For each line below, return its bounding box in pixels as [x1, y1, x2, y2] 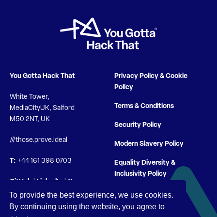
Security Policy [114, 121, 161, 129]
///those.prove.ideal [10, 136, 67, 144]
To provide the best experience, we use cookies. [9, 190, 174, 199]
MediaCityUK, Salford [10, 104, 75, 112]
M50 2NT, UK [10, 115, 50, 123]
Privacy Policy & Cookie [114, 72, 187, 80]
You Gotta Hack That [10, 72, 75, 80]
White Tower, [10, 93, 49, 101]
